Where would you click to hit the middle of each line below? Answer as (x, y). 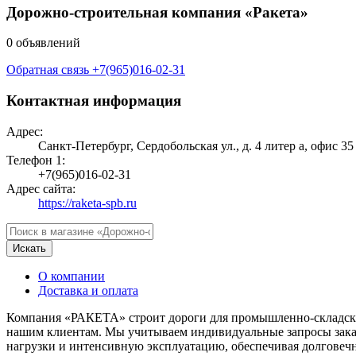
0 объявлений (43, 43)
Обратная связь (49, 70)
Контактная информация (94, 101)
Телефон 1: (36, 160)
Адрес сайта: (41, 188)
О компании (72, 276)
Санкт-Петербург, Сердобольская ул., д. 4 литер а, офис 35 (196, 145)
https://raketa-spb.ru (87, 203)
